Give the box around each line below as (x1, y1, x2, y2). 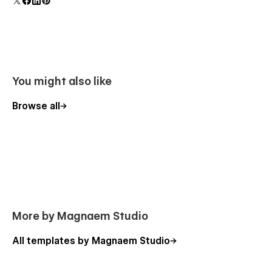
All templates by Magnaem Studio (12, 236, 170, 247)
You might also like (12, 75, 112, 88)
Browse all (12, 101, 60, 112)
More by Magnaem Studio (12, 209, 148, 223)
